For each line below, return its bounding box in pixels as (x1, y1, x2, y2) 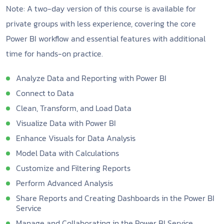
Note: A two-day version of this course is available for (6, 2, 196, 14)
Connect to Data (16, 87, 74, 99)
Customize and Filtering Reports (16, 162, 130, 174)
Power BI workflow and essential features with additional (6, 32, 205, 44)
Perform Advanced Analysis (16, 177, 113, 189)
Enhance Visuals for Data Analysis (16, 132, 135, 144)
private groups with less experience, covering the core (6, 17, 196, 29)
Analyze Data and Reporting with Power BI (16, 72, 166, 84)
